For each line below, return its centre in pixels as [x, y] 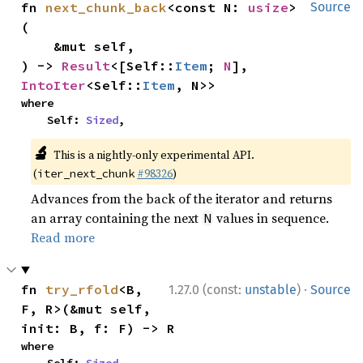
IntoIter [54, 85]
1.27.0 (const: [207, 289]
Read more [63, 237]
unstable [271, 289]
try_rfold [82, 289]
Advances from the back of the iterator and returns [182, 198]
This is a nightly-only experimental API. [154, 154]
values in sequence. [271, 218]
